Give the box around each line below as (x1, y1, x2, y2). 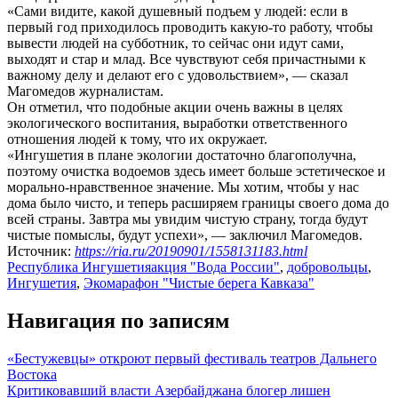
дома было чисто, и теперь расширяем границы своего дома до (7, 195, 389, 211)
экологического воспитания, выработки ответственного (7, 115, 347, 131)
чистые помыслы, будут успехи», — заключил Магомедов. (7, 227, 362, 243)
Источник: (7, 243, 75, 259)
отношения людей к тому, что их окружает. (7, 131, 267, 147)
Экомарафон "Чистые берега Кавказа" (84, 275, 314, 291)
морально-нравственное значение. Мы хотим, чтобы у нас (7, 179, 359, 195)
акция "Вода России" (151, 259, 280, 275)
